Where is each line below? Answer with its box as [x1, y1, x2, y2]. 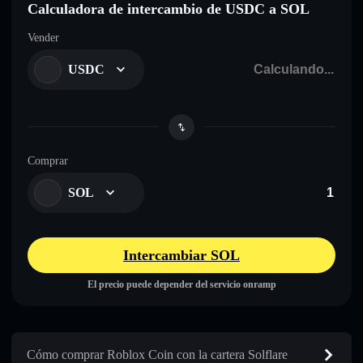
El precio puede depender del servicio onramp [87, 278, 276, 290]
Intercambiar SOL [123, 246, 240, 263]
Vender [28, 31, 59, 44]
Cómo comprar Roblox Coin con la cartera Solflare [27, 347, 288, 361]
